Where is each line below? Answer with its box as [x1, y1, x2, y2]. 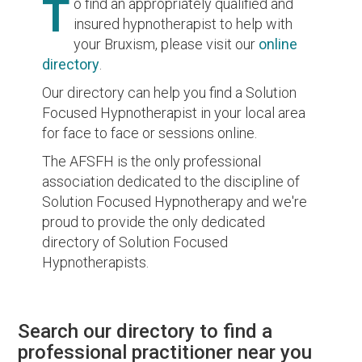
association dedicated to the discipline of [42, 172, 301, 190]
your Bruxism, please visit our [74, 35, 259, 53]
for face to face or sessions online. [42, 124, 258, 141]
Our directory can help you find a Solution [42, 83, 297, 101]
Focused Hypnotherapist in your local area [42, 103, 306, 121]
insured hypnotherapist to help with [74, 15, 293, 32]
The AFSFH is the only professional [42, 152, 262, 170]
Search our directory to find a [18, 319, 273, 343]
